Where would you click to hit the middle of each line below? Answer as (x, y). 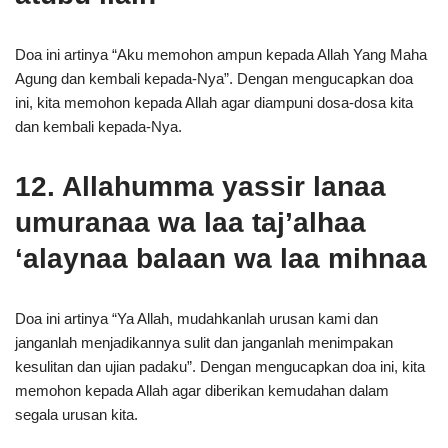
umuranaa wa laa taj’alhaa (190, 222)
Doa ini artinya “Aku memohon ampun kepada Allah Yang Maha (221, 54)
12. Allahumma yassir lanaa (200, 186)
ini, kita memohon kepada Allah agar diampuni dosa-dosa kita (214, 102)
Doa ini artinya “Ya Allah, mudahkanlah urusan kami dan (196, 318)
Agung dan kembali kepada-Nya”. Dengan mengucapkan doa (214, 78)
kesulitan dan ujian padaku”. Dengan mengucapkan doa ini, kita (220, 366)
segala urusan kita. (76, 414)
